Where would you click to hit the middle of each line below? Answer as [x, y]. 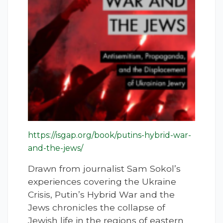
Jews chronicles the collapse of [97, 208]
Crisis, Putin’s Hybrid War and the [101, 195]
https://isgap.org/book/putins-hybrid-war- [110, 135]
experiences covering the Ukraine [102, 182]
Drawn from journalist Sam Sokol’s [104, 169]
